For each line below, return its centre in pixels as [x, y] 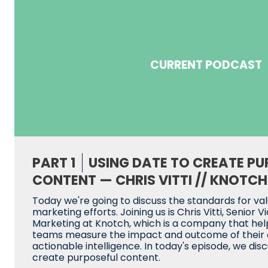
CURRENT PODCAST [206, 65]
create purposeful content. [96, 258]
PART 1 [54, 163]
